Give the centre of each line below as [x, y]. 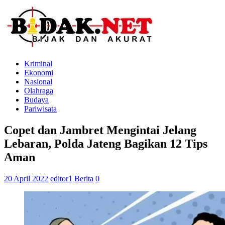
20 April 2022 [26, 178]
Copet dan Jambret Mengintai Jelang [100, 130]
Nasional [38, 82]
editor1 [61, 178]
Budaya [36, 100]
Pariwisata [40, 109]
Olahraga [39, 91]
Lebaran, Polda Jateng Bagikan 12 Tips [106, 143]
